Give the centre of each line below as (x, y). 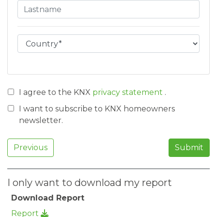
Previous (31, 147)
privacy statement (129, 92)
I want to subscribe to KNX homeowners (97, 109)
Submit (189, 147)
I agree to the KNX (56, 92)
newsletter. (41, 120)
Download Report (48, 198)
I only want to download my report (90, 183)
